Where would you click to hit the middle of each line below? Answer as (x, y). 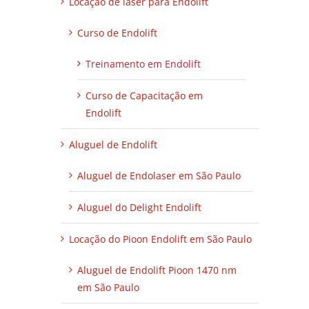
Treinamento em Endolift (143, 63)
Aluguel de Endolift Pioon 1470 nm (157, 270)
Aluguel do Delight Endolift (139, 207)
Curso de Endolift (117, 32)
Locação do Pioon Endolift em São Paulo (160, 239)
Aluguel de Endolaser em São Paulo (159, 175)
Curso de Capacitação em (144, 95)
